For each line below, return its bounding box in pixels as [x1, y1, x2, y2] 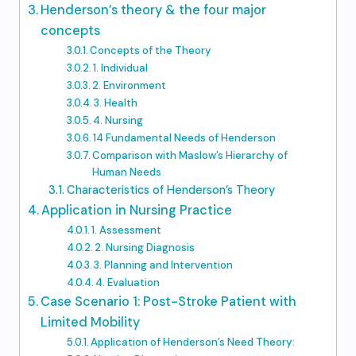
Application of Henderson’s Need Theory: [91, 335, 296, 349]
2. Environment [92, 79, 167, 92]
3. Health [94, 96, 138, 110]
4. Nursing [93, 114, 144, 127]
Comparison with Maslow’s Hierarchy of [92, 149, 288, 162]
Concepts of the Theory [90, 44, 212, 57]
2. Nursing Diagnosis [95, 241, 195, 254]
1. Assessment [91, 223, 162, 237]
